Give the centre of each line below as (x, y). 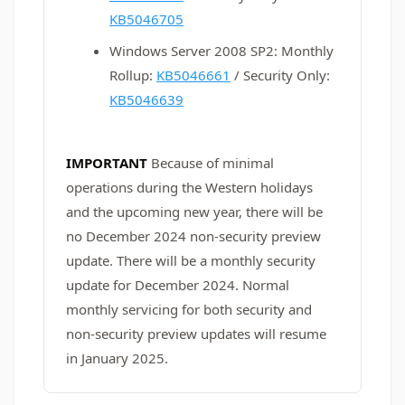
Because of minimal (212, 163)
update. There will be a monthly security (191, 260)
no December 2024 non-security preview (193, 236)
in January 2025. (117, 358)
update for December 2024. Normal (178, 285)
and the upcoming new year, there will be (194, 212)
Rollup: (133, 75)
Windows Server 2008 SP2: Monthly (221, 51)
